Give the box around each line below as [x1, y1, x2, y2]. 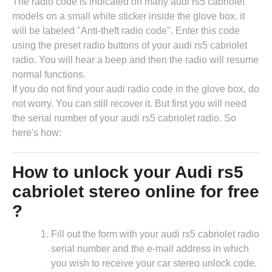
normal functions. [12, 69, 86, 80]
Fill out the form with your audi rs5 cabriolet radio [51, 229, 259, 240]
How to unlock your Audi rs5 [12, 163, 243, 182]
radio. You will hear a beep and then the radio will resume [12, 55, 259, 66]
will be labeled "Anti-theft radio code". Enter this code [12, 25, 240, 36]
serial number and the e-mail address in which [51, 243, 249, 254]
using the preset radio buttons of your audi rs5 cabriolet [12, 40, 247, 51]
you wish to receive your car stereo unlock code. [51, 258, 257, 269]
